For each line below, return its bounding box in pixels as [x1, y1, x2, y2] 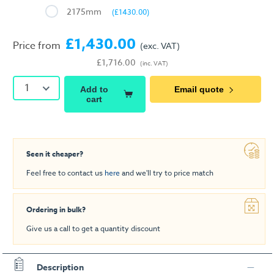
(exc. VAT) [140, 40, 180, 52]
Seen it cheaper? [26, 149, 83, 160]
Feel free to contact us [26, 168, 105, 179]
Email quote [174, 84, 224, 94]
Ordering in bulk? [26, 204, 86, 215]
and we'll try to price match [120, 168, 213, 179]
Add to [80, 84, 109, 94]
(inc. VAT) [140, 58, 168, 67]
